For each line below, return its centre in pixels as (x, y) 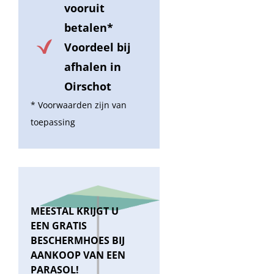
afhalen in (93, 66)
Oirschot (88, 86)
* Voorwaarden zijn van (79, 105)
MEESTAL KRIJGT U (75, 211)
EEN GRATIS (59, 225)
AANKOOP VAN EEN (78, 255)
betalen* (89, 27)
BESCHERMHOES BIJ (78, 240)
